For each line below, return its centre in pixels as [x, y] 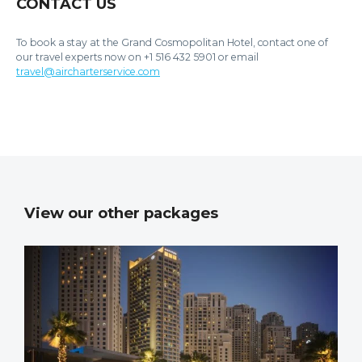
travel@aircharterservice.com [88, 72]
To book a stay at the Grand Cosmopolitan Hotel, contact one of [172, 43]
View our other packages [121, 213]
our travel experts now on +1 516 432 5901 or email [137, 57]
